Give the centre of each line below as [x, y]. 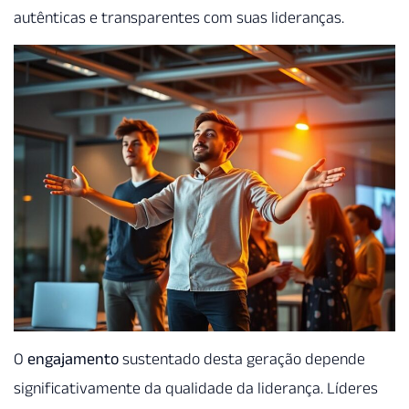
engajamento [73, 359]
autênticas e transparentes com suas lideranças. [179, 17]
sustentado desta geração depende [242, 359]
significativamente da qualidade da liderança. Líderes [196, 388]
